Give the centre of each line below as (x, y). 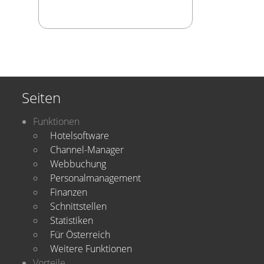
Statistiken (72, 220)
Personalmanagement (95, 178)
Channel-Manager (87, 150)
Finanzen (69, 192)
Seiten (41, 98)
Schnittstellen (78, 206)
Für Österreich (80, 235)
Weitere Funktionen (91, 249)
